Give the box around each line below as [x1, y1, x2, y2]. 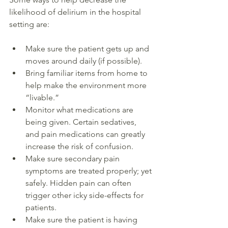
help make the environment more [25, 80, 149, 91]
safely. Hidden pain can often [25, 178, 133, 188]
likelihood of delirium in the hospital [9, 7, 143, 17]
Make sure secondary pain [25, 154, 122, 164]
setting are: [9, 19, 53, 30]
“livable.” [25, 93, 61, 103]
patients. [25, 203, 59, 213]
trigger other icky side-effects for [25, 190, 146, 201]
